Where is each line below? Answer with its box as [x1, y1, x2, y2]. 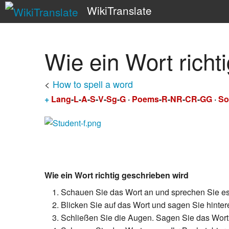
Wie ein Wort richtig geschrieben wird [44, 170, 189, 182]
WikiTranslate [86, 3, 152, 18]
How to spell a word [53, 78, 133, 91]
